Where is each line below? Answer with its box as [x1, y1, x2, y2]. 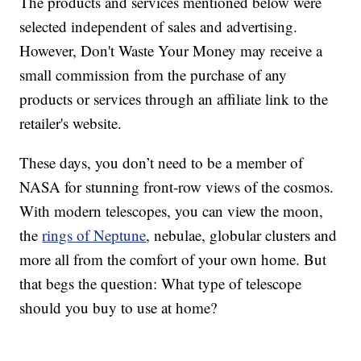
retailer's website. [19, 113, 122, 134]
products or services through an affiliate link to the [19, 89, 329, 110]
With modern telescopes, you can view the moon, [19, 201, 324, 222]
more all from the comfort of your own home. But [19, 249, 327, 270]
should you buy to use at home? [19, 297, 218, 318]
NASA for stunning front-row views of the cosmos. [19, 176, 334, 197]
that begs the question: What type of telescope [19, 273, 302, 294]
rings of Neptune [42, 225, 147, 246]
